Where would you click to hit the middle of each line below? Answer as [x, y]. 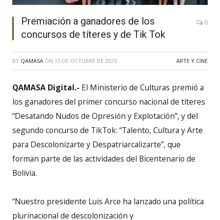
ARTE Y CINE [192, 60]
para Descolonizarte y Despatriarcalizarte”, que [96, 144]
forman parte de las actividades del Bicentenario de [104, 158]
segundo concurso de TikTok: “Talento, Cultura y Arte [108, 130]
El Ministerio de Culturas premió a [142, 87]
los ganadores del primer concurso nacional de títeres [109, 101]
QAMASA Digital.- [46, 87]
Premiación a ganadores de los [88, 21]
